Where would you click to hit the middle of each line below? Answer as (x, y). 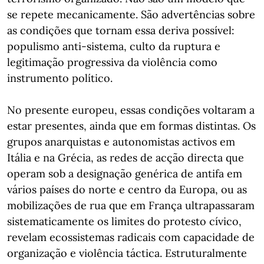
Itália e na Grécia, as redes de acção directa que (126, 158)
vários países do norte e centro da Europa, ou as (127, 189)
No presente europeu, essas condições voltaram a (131, 110)
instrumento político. (60, 78)
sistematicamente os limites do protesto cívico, (124, 221)
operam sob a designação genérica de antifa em (125, 174)
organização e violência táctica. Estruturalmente (127, 253)
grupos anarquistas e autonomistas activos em (121, 142)
